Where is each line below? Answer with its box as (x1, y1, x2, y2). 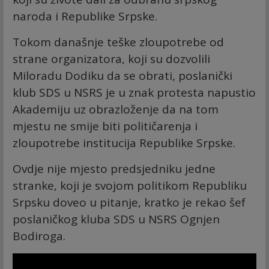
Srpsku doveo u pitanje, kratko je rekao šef (13, 194, 246, 210)
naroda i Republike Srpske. (13, 8, 157, 24)
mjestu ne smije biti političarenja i (13, 118, 198, 134)
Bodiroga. (13, 228, 65, 244)
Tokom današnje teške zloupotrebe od (13, 34, 224, 50)
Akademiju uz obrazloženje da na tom (13, 101, 219, 117)
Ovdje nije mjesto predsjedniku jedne (13, 160, 216, 177)
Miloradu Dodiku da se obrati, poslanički (13, 67, 232, 83)
